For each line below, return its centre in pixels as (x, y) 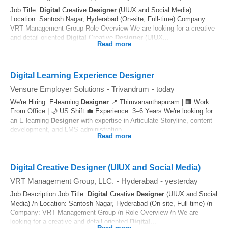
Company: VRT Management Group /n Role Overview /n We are (104, 212)
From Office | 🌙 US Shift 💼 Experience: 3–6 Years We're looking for (111, 111)
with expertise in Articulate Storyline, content (146, 120)
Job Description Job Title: (49, 194)
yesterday (181, 181)
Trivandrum (130, 89)
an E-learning (31, 120)
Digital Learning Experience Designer (82, 76)
